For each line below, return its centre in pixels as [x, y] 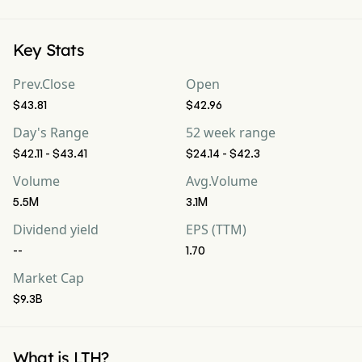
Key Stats [48, 50]
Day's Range [51, 133]
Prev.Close [44, 84]
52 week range [231, 133]
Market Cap [48, 278]
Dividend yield [56, 229]
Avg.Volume [222, 181]
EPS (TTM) [216, 229]
